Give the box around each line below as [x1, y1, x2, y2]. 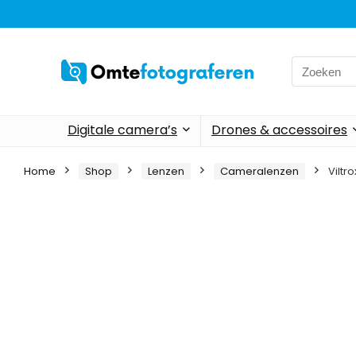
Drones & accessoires [211, 121, 347, 139]
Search [291, 56, 332, 73]
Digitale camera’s [68, 121, 177, 139]
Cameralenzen [220, 164, 299, 179]
